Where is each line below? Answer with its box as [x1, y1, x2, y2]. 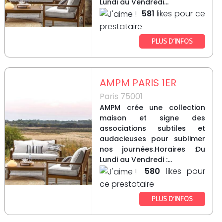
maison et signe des [99, 113, 205, 123]
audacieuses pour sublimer [99, 134, 205, 144]
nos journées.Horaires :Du [99, 144, 205, 155]
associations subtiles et [99, 123, 205, 134]
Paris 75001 [99, 91, 143, 103]
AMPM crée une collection [99, 103, 205, 113]
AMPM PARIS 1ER [99, 76, 176, 90]
